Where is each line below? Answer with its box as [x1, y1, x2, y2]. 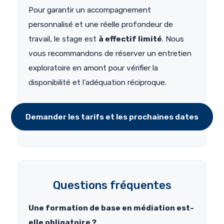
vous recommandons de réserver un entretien [28, 49, 191, 58]
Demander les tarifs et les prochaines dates [25, 112, 198, 122]
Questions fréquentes [52, 178, 171, 192]
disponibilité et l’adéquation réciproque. [28, 78, 166, 87]
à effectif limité [98, 34, 162, 44]
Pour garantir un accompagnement [28, 5, 151, 15]
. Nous [162, 34, 184, 44]
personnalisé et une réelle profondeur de [28, 20, 173, 29]
